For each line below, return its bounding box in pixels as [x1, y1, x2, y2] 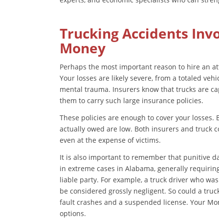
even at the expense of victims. [60, 135, 161, 145]
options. [60, 208, 86, 218]
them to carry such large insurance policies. [60, 96, 205, 106]
